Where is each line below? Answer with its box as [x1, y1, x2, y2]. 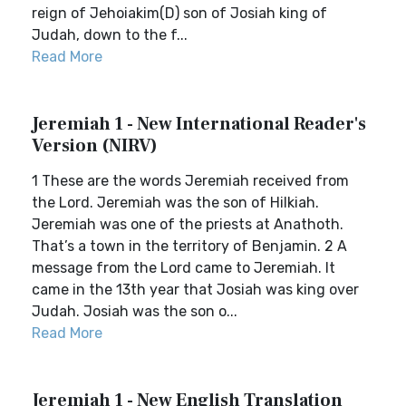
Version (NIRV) [32, 134, 158, 158]
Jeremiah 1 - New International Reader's [32, 112, 366, 136]
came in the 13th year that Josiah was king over [32, 281, 359, 298]
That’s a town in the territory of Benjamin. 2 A [32, 237, 347, 255]
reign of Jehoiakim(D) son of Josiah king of [32, 5, 327, 22]
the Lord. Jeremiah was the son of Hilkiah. [32, 194, 319, 211]
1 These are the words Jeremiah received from [32, 172, 349, 189]
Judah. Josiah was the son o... [32, 303, 237, 320]
